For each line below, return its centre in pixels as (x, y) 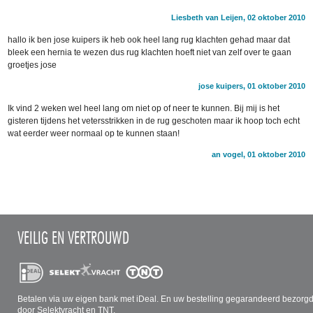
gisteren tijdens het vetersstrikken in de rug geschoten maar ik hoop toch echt (154, 121)
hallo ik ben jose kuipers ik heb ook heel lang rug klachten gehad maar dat (149, 39)
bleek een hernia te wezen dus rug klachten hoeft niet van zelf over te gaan (150, 52)
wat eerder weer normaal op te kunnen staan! (94, 133)
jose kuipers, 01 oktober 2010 (252, 86)
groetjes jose (32, 65)
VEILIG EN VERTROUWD (74, 238)
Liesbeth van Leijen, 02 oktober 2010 (238, 17)
